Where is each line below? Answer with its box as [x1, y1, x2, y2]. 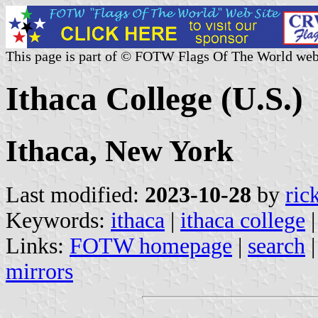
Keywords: [6, 207, 111, 233]
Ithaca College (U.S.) [6, 80, 303, 118]
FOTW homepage [70, 233, 232, 258]
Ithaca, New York [6, 133, 234, 168]
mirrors [6, 258, 73, 284]
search [248, 233, 305, 258]
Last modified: [6, 182, 145, 207]
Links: [6, 233, 70, 258]
